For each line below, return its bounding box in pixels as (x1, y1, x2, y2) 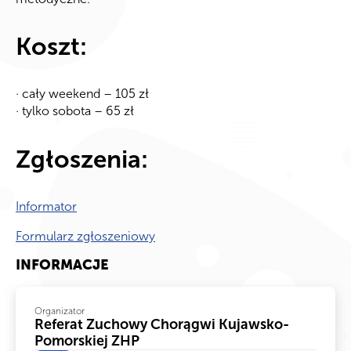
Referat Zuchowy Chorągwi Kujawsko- (34, 315, 289, 333)
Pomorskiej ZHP (34, 331, 139, 349)
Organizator (34, 305, 85, 317)
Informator (16, 198, 77, 214)
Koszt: (16, 32, 87, 62)
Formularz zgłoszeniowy (16, 228, 155, 244)
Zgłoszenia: (16, 144, 148, 174)
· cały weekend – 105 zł (16, 86, 149, 102)
